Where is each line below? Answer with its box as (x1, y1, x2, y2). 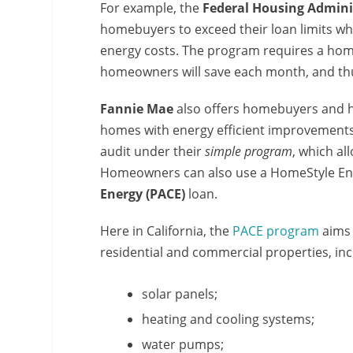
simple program (205, 142, 293, 160)
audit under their (100, 142, 206, 160)
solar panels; (142, 285, 218, 303)
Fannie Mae (100, 99, 174, 117)
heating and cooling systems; (142, 310, 315, 328)
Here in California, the (100, 221, 233, 240)
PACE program (232, 221, 320, 240)
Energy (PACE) (100, 184, 186, 203)
